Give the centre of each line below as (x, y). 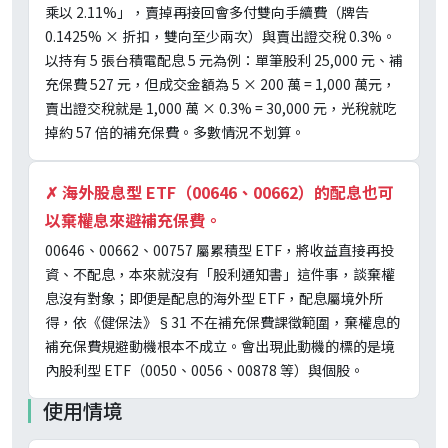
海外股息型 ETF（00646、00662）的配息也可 (228, 192)
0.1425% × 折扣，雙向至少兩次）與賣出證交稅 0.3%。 (220, 36)
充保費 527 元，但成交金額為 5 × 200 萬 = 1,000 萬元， (220, 84)
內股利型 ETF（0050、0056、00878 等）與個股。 (204, 370)
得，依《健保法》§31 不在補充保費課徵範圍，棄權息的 (222, 322)
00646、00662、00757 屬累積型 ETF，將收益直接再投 (219, 250)
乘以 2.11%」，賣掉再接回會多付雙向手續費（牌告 (207, 12)
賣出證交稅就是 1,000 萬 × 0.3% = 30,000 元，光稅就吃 (221, 108)
